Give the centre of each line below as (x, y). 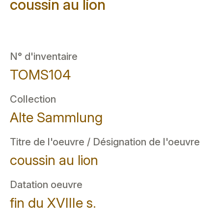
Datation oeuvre (46, 185)
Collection (33, 99)
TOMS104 (40, 75)
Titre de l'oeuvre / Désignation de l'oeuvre (105, 142)
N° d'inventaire (44, 56)
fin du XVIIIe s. (53, 203)
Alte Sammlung (56, 117)
